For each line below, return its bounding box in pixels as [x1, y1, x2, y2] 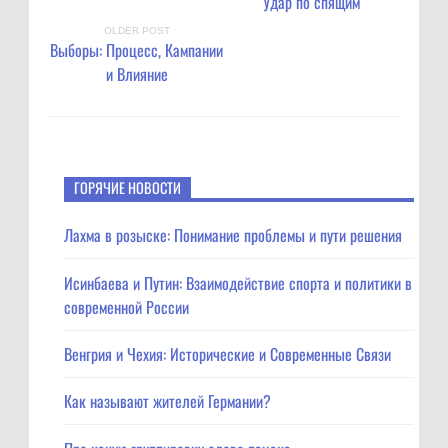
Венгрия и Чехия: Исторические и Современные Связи [64, 341, 391, 366]
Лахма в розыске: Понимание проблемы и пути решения [64, 223, 402, 248]
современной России [64, 294, 189, 319]
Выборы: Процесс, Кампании [50, 37, 223, 62]
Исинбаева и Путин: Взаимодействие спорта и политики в [64, 270, 412, 295]
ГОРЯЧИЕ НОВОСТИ [74, 176, 181, 198]
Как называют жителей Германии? [64, 389, 271, 414]
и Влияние [105, 61, 168, 86]
